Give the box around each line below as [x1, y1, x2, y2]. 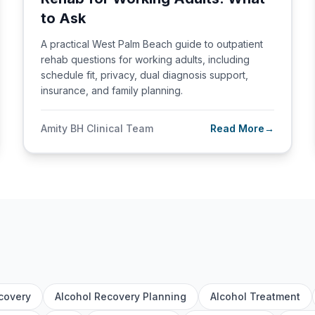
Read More [210, 122, 264, 134]
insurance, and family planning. [41, 84, 183, 96]
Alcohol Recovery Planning [55, 290, 186, 302]
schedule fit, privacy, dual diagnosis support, [41, 69, 248, 81]
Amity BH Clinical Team [41, 122, 153, 134]
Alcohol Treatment [210, 290, 300, 302]
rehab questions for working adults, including [41, 53, 250, 65]
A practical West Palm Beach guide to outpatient [41, 38, 263, 50]
